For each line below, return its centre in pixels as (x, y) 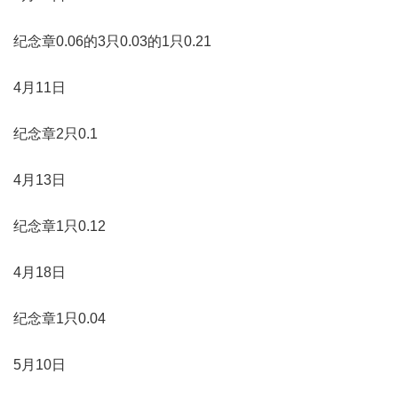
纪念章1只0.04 (60, 318)
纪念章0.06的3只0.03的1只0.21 (112, 41)
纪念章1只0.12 (60, 226)
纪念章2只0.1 (56, 133)
